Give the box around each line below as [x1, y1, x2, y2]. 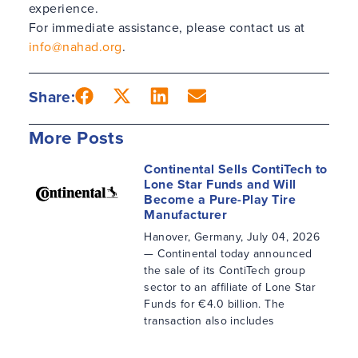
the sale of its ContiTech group [144, 262, 306, 280]
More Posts [28, 125, 125, 152]
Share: [28, 86, 76, 109]
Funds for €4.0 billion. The [144, 296, 285, 313]
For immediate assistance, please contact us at [28, 18, 305, 38]
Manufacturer [144, 205, 228, 225]
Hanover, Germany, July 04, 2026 [144, 229, 320, 246]
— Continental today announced [144, 245, 312, 263]
